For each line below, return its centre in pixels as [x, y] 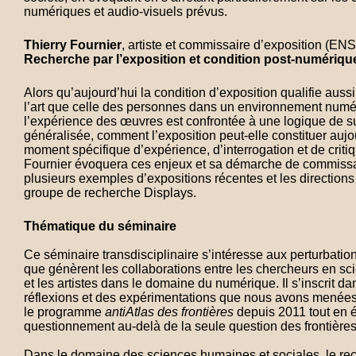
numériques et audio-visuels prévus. [126, 12]
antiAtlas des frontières [169, 312]
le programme [64, 312]
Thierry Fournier [73, 45]
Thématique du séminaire [100, 226]
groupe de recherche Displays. [110, 193]
